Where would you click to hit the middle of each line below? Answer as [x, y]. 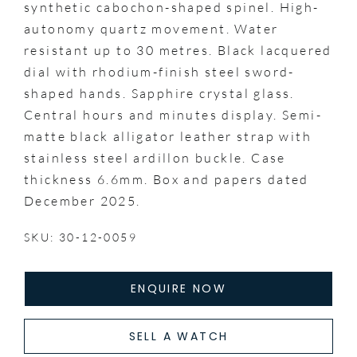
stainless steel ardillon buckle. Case [155, 157]
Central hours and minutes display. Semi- [173, 114]
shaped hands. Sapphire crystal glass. [159, 93]
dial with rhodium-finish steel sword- [159, 71]
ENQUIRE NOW [178, 288]
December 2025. [82, 200]
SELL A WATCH [178, 336]
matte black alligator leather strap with [167, 136]
